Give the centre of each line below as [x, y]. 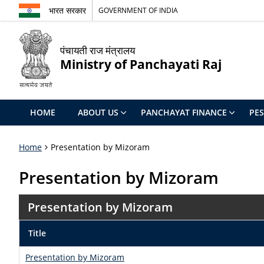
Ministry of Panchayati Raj [141, 64]
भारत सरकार [67, 10]
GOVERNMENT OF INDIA [138, 10]
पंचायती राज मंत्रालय [98, 50]
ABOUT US [98, 112]
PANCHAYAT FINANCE [184, 112]
